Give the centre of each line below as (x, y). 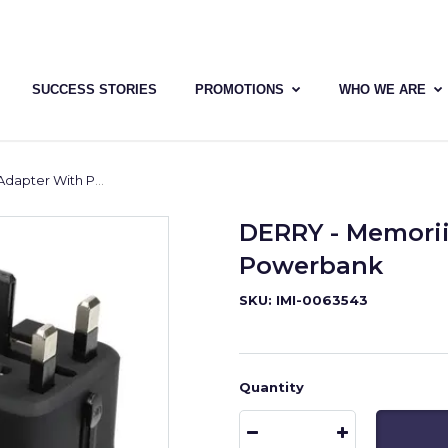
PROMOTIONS (240, 89)
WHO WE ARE (383, 89)
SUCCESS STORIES (95, 89)
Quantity (271, 387)
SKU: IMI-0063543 (303, 300)
